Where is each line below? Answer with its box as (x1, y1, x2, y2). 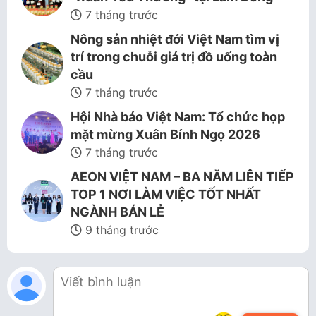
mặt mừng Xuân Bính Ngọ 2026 (71, 127, 260, 142)
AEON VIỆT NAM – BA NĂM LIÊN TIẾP (71, 169, 294, 184)
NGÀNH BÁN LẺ (71, 205, 164, 219)
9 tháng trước (82, 223, 159, 237)
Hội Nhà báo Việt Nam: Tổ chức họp (71, 109, 285, 124)
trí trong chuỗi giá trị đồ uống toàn (71, 49, 277, 64)
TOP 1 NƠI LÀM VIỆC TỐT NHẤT (71, 187, 261, 202)
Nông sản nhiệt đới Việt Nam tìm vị (71, 32, 279, 47)
